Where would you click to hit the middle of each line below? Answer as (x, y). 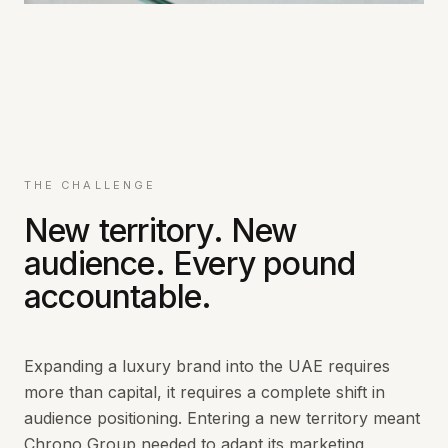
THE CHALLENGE (90, 185)
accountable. (118, 297)
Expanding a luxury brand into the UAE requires (207, 366)
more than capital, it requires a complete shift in (204, 392)
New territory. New (161, 231)
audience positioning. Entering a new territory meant (222, 418)
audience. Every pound (190, 264)
